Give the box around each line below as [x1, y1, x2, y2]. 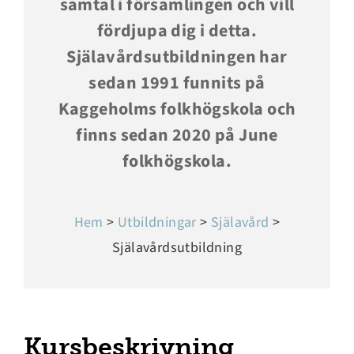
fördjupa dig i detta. [96, 17, 258, 43]
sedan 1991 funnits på [88, 70, 265, 96]
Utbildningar [117, 212, 197, 232]
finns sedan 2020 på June [76, 122, 278, 148]
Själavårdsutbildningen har [66, 43, 288, 70]
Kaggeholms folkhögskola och [58, 96, 296, 122]
